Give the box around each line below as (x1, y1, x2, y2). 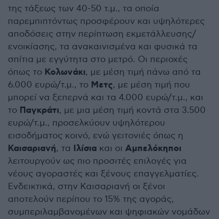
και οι (97, 143, 125, 154)
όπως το (8, 67, 44, 78)
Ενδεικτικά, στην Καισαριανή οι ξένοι (8, 181, 165, 192)
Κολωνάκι (44, 66, 86, 79)
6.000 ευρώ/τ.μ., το (8, 80, 91, 90)
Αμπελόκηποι (125, 143, 181, 155)
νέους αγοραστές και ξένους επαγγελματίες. (8, 169, 199, 179)
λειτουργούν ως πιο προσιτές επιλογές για (8, 156, 187, 167)
